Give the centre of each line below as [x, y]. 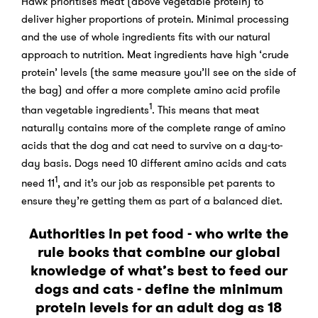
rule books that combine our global [159, 252]
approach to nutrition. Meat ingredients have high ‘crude [155, 54]
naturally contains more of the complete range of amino [153, 127]
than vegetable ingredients [85, 110]
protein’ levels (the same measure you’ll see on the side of [159, 72]
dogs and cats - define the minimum [159, 289]
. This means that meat [205, 110]
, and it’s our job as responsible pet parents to [166, 183]
